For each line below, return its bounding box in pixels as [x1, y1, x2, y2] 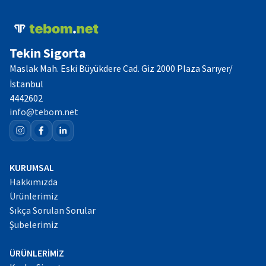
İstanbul [9, 78, 43, 90]
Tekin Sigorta [9, 45, 86, 61]
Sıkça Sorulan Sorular [9, 204, 96, 216]
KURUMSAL [9, 161, 54, 173]
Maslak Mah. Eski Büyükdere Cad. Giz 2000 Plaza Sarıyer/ [9, 62, 233, 74]
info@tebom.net [9, 106, 78, 118]
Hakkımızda [9, 176, 58, 188]
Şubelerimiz [9, 218, 58, 230]
